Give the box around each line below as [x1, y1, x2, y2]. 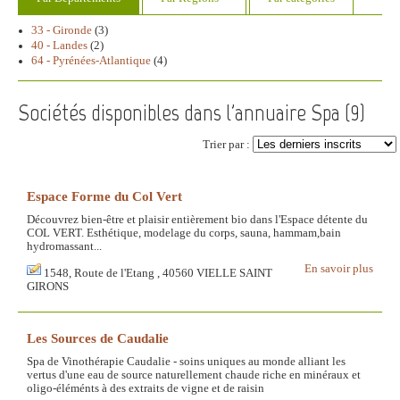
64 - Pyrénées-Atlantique [31, 54, 151, 68]
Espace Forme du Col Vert [27, 188, 182, 204]
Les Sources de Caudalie [27, 330, 169, 346]
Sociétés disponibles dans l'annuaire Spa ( [18, 99, 350, 128]
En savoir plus [304, 262, 373, 276]
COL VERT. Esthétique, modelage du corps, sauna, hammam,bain [27, 227, 341, 240]
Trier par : [203, 138, 253, 152]
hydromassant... [27, 240, 102, 254]
